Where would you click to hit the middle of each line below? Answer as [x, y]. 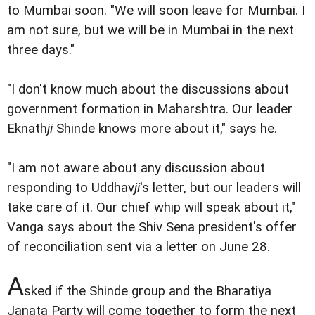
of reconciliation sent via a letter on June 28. [139, 247]
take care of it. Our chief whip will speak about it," [151, 208]
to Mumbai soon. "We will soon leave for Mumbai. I [156, 11]
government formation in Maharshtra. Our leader [150, 109]
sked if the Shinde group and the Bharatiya [148, 291]
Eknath [27, 129]
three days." [41, 50]
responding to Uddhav [71, 188]
